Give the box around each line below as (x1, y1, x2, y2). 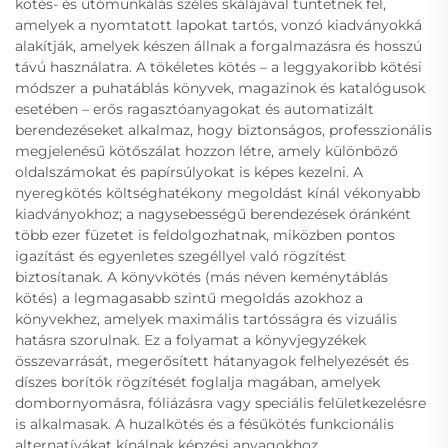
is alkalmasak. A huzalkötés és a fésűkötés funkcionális (15, 415, 394, 434)
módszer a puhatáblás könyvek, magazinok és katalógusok (15, 79, 425, 98)
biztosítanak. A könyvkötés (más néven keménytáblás (15, 268, 388, 287)
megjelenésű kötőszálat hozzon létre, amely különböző (15, 142, 398, 161)
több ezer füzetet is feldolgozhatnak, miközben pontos (15, 226, 395, 245)
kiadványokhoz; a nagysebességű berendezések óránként (15, 205, 411, 224)
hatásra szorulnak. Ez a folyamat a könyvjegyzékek (15, 331, 366, 350)
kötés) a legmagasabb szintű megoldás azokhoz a (15, 289, 363, 308)
